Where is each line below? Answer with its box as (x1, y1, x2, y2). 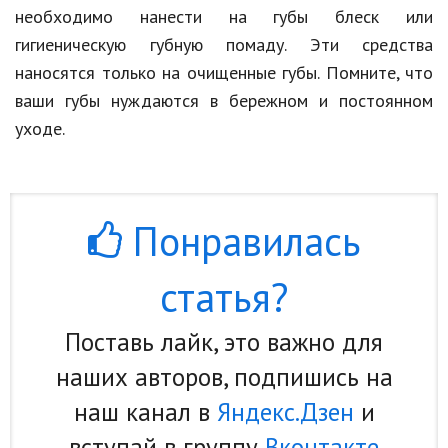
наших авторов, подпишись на (55, 361, 393, 393)
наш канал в (73, 396, 217, 428)
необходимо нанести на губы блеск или (15, 5, 433, 28)
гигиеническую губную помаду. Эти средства (15, 33, 433, 56)
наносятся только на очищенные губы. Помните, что (15, 61, 433, 84)
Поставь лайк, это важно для (65, 326, 383, 358)
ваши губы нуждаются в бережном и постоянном (15, 89, 433, 112)
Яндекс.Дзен (216, 396, 354, 428)
